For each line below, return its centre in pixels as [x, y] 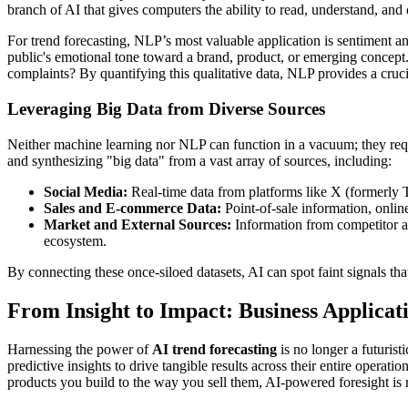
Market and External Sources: [138, 224]
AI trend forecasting [214, 349]
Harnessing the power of [80, 349]
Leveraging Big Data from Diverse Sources [166, 109]
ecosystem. [75, 240]
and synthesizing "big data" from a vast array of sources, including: [199, 160]
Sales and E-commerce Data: [133, 208]
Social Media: [86, 191]
